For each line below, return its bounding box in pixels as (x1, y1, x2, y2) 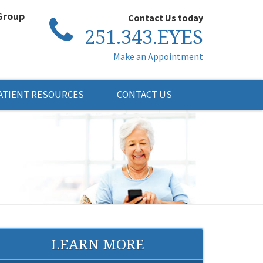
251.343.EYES (84, 23, 203, 50)
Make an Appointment (113, 50, 203, 62)
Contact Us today (127, 12, 203, 23)
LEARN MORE (50, 234, 144, 254)
